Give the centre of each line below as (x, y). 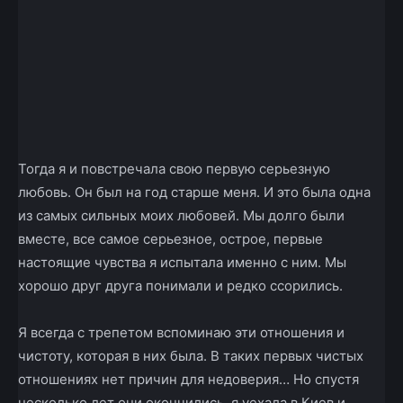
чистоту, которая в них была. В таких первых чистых (191, 356)
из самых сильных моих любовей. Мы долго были (181, 216)
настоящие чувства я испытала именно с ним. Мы (182, 263)
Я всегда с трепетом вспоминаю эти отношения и (181, 333)
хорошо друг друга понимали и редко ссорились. (180, 286)
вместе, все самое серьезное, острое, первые (170, 239)
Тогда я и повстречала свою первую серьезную (174, 169)
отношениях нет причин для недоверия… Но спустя (188, 380)
